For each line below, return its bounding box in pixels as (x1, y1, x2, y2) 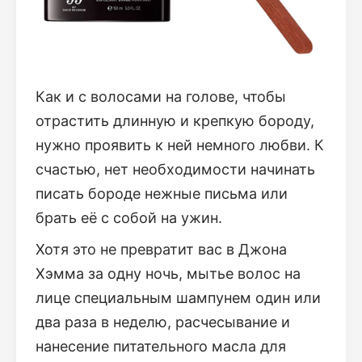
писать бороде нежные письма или (36, 185, 288, 203)
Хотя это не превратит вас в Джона (36, 241, 287, 259)
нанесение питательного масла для (36, 338, 286, 356)
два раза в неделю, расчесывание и (36, 314, 290, 331)
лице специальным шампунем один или (36, 289, 321, 307)
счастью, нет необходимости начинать (36, 161, 315, 179)
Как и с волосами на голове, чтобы (36, 88, 286, 106)
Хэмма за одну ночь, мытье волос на (36, 265, 301, 283)
